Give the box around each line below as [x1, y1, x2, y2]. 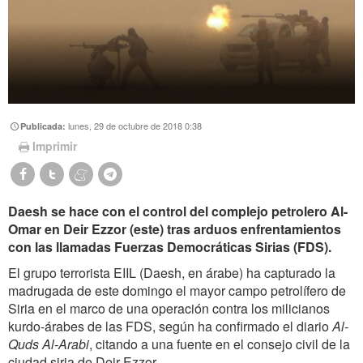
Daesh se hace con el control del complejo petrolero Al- [8, 201, 348, 220]
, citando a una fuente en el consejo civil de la [89, 334, 350, 353]
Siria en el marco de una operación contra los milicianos [8, 298, 330, 318]
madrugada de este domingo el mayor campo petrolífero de [8, 280, 346, 300]
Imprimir [32, 137, 77, 154]
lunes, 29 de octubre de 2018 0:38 [68, 119, 203, 133]
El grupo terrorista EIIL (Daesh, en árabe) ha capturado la [8, 263, 335, 282]
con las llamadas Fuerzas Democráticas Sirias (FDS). [8, 237, 331, 256]
